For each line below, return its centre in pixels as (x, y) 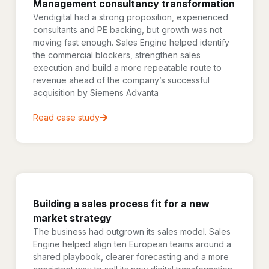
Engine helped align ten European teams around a (132, 244)
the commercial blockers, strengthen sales (117, 55)
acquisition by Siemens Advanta (96, 93)
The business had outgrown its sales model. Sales (132, 231)
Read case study (66, 117)
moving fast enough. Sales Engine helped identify (131, 42)
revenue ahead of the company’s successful (121, 80)
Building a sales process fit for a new (121, 204)
